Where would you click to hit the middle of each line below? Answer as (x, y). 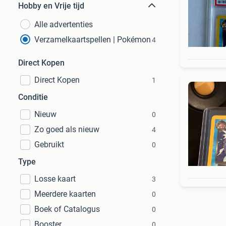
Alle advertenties (64, 24)
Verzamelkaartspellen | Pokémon (93, 40)
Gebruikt (49, 145)
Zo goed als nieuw (67, 129)
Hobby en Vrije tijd (51, 6)
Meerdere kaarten (65, 194)
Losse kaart (55, 179)
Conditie (33, 97)
